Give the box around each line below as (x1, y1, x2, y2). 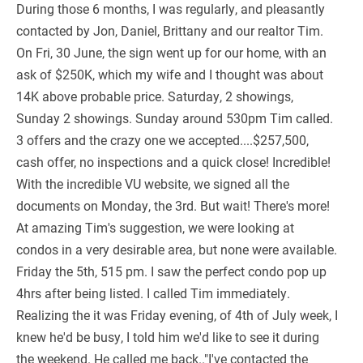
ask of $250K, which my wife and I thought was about (16, 66, 323, 83)
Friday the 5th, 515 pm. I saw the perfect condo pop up (16, 263, 327, 280)
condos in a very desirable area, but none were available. (16, 241, 337, 258)
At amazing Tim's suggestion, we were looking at (16, 219, 294, 237)
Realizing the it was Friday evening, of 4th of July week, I (16, 306, 338, 324)
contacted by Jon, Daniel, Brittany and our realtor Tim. (16, 22, 323, 40)
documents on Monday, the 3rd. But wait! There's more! (16, 197, 330, 215)
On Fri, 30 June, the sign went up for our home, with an (16, 44, 327, 62)
